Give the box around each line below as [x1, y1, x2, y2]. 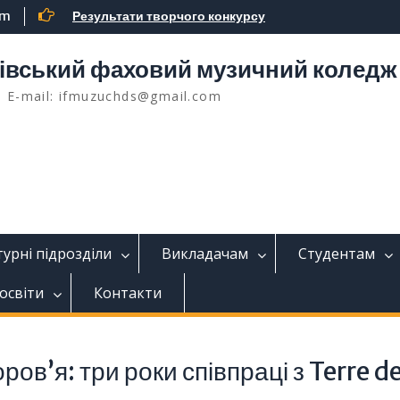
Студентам [298, 244, 375, 263]
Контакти [94, 283, 162, 303]
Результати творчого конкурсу [72, 8, 265, 24]
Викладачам [162, 244, 248, 263]
